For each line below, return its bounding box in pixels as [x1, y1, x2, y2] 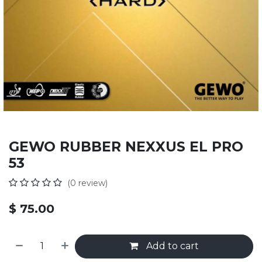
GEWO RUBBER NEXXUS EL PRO [9, 138, 243, 156]
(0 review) [67, 178, 108, 189]
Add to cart [144, 240, 199, 252]
